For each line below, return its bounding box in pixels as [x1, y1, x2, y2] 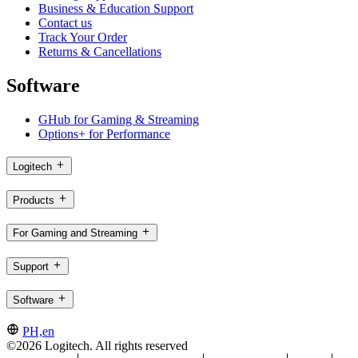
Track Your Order [38, 30, 127, 45]
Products [13, 193, 54, 206]
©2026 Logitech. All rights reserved [6, 339, 188, 353]
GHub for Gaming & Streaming [38, 113, 199, 127]
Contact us [38, 16, 92, 30]
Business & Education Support [38, 2, 193, 16]
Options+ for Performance [38, 127, 170, 141]
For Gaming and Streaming [13, 227, 137, 240]
